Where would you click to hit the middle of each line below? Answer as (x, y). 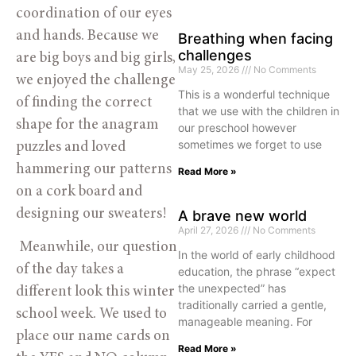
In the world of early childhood (257, 255)
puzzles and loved (71, 147)
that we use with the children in (259, 111)
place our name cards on (93, 337)
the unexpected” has (232, 288)
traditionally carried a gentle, (252, 305)
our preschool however (237, 128)
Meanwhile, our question (97, 248)
